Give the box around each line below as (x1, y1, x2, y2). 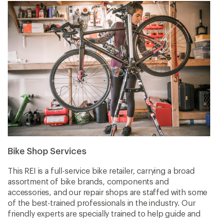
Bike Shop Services (8, 145, 87, 156)
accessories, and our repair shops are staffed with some (8, 187, 208, 197)
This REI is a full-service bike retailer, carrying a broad (8, 165, 195, 175)
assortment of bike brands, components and (8, 176, 169, 186)
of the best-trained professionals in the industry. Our (8, 198, 196, 207)
